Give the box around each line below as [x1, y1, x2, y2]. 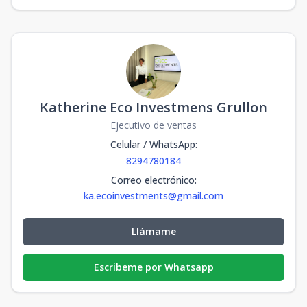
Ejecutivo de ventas [110, 119, 197, 132]
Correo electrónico [110, 173, 195, 186]
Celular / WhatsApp [110, 138, 195, 151]
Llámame [131, 225, 176, 238]
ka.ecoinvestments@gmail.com [84, 189, 223, 202]
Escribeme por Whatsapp [93, 260, 214, 273]
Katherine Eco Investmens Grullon [40, 98, 267, 116]
